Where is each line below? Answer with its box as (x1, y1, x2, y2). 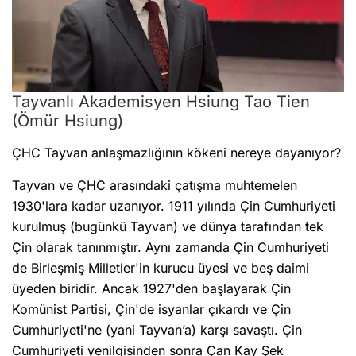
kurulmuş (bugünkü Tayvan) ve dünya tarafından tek (12, 218, 323, 234)
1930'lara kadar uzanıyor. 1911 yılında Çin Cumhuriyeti (12, 197, 335, 214)
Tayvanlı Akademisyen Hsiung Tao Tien (12, 91, 310, 111)
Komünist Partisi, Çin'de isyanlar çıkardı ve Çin (12, 300, 291, 317)
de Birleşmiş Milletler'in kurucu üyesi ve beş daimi (12, 259, 309, 276)
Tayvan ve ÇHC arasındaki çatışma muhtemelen (12, 176, 297, 193)
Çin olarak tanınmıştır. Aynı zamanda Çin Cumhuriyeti (12, 238, 329, 255)
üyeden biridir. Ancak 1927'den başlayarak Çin (12, 280, 291, 296)
